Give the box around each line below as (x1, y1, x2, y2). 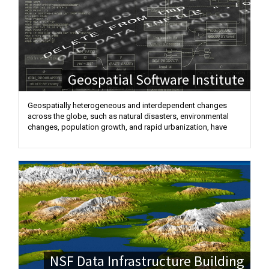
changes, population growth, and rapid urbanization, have (28, 122, 227, 131)
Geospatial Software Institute (68, 70, 244, 89)
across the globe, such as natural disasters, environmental (28, 112, 229, 121)
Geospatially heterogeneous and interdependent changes (28, 101, 227, 110)
